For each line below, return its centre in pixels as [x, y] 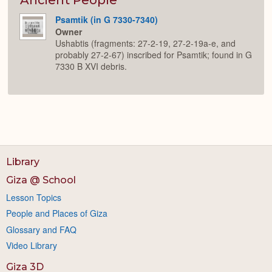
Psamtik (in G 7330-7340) [107, 19]
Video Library [32, 245]
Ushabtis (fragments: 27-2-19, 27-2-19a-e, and [145, 43]
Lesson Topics [34, 197]
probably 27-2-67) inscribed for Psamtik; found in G [154, 55]
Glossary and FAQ [41, 229]
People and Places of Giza [57, 213]
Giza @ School [41, 180]
